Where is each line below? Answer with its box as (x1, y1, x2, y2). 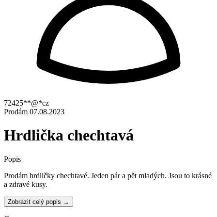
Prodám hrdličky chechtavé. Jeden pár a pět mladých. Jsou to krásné (4, 171, 212, 180)
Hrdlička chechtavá (4, 126, 134, 144)
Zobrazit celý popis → (8, 198, 69, 205)
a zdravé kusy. (4, 180, 47, 188)
